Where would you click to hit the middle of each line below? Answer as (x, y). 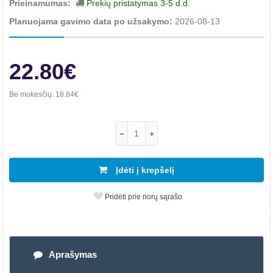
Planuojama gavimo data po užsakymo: (92, 21)
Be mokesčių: (32, 94)
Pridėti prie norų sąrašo (143, 197)
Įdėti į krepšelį (144, 170)
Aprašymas (73, 254)
